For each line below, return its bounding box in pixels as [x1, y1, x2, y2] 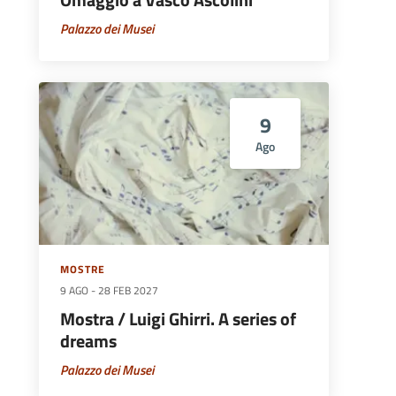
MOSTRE [60, 262, 105, 278]
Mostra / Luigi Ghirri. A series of [60, 306, 296, 333]
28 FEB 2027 [98, 283, 158, 300]
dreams [60, 328, 117, 355]
